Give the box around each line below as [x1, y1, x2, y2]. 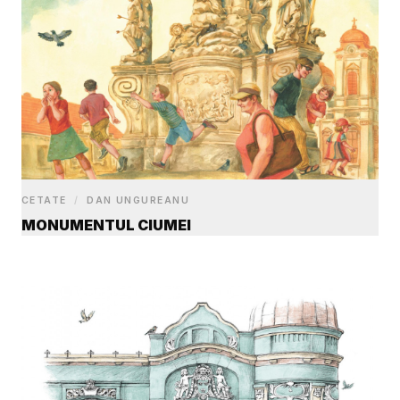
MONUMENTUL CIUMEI [21, 216, 191, 235]
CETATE [21, 195, 71, 207]
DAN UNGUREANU [82, 195, 190, 207]
